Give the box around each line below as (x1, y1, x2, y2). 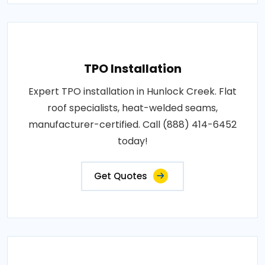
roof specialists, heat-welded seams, (47, 101, 218, 115)
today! (117, 134, 148, 148)
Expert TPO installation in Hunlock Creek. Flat (28, 84, 237, 98)
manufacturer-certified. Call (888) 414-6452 (28, 117, 237, 131)
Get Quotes (94, 169, 147, 182)
